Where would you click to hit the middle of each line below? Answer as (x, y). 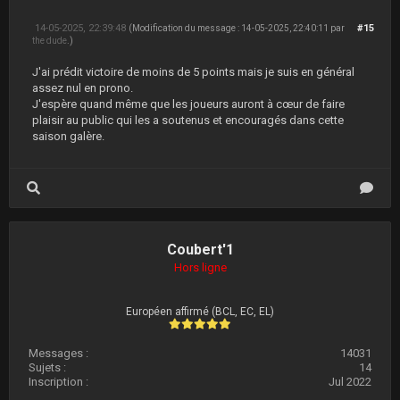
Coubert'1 (200, 250)
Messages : (58, 353)
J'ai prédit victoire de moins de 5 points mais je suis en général (193, 72)
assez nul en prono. (83, 88)
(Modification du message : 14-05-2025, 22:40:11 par (237, 28)
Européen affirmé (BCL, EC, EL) (200, 312)
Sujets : (47, 367)
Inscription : (58, 382)
